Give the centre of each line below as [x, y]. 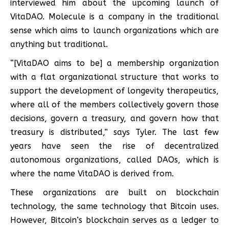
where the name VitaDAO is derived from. [92, 173]
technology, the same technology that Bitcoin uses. [114, 206]
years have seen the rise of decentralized [114, 146]
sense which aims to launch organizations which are [114, 30]
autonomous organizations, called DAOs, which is [114, 159]
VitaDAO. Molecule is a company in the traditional [114, 16]
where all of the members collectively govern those [114, 104]
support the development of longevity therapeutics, [114, 90]
